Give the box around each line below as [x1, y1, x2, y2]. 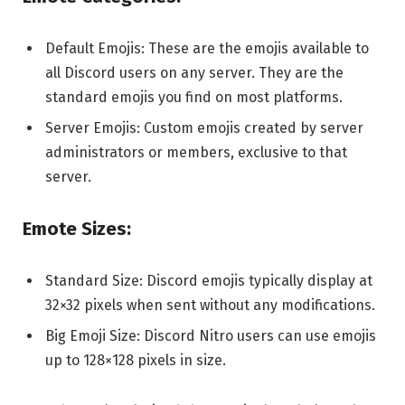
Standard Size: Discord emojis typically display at [45, 271, 372, 289]
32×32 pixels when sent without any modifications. [45, 296, 375, 314]
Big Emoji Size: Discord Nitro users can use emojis [45, 326, 376, 344]
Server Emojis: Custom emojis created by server [45, 119, 363, 137]
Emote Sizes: [23, 218, 131, 240]
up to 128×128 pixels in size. [45, 351, 226, 369]
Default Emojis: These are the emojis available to [45, 40, 369, 58]
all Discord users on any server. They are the [45, 64, 344, 82]
